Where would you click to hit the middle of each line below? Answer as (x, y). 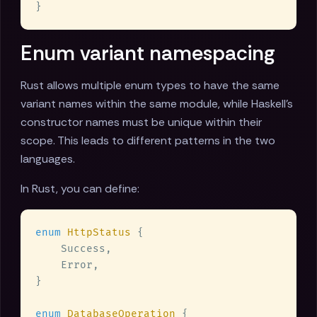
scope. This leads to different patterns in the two (148, 141)
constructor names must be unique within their (141, 122)
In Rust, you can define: (80, 189)
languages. (48, 159)
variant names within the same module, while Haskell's (157, 104)
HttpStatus (102, 233)
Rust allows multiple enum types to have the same (150, 86)
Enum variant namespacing (148, 53)
